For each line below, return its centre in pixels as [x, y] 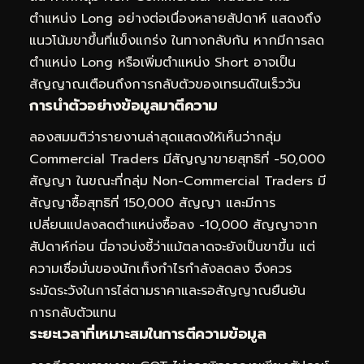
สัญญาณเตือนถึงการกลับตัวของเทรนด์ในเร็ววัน [165, 84]
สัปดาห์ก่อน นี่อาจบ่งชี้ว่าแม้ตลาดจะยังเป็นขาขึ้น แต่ [172, 247]
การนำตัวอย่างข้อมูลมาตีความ [123, 105]
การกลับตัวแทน [73, 313]
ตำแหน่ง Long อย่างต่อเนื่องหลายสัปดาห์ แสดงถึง [175, 18]
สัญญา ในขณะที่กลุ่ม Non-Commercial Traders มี [178, 182]
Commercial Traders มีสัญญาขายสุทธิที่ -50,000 [177, 160]
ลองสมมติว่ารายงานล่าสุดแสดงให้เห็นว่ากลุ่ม [155, 138]
